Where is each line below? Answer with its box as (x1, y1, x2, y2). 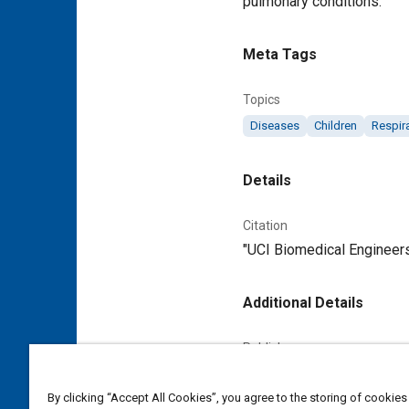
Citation (243, 218, 288, 233)
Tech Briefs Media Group (250, 367, 380, 381)
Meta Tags (243, 46, 317, 63)
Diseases (250, 119, 299, 132)
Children (314, 119, 357, 132)
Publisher (243, 341, 297, 355)
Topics (243, 92, 280, 107)
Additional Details (243, 294, 363, 311)
